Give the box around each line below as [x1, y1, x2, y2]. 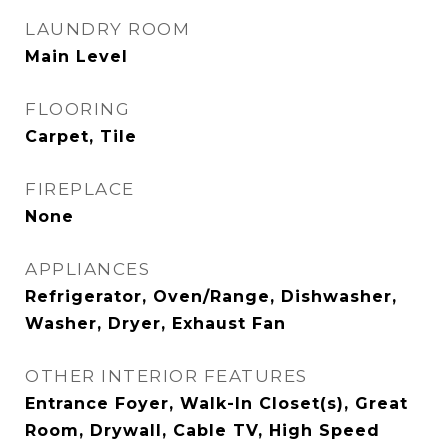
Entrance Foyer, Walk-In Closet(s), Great [25, 394, 408, 413]
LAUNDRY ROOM [25, 19, 190, 39]
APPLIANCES [25, 259, 150, 279]
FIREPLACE [25, 179, 135, 199]
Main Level [25, 47, 128, 66]
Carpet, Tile [25, 127, 137, 146]
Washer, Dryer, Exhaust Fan [25, 314, 286, 333]
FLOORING [25, 99, 130, 119]
